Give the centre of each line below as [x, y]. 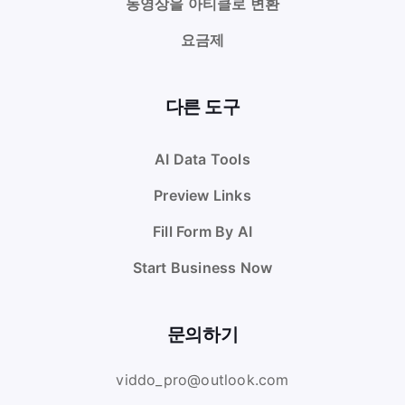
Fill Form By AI [202, 232]
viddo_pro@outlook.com [202, 380]
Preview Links [202, 196]
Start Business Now [202, 268]
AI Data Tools [202, 160]
